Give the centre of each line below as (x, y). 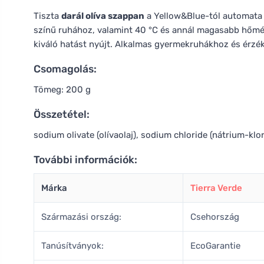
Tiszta (47, 16)
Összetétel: (62, 114)
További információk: (85, 160)
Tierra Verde (216, 188)
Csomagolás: (65, 69)
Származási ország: (81, 217)
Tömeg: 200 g (62, 90)
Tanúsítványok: (72, 246)
